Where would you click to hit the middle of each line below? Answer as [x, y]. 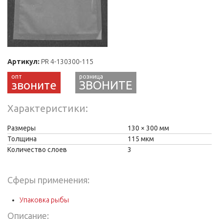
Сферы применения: [49, 180]
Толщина [22, 139]
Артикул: [24, 62]
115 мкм [141, 139]
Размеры [22, 128]
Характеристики [46, 108]
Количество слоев [37, 150]
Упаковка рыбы [44, 200]
